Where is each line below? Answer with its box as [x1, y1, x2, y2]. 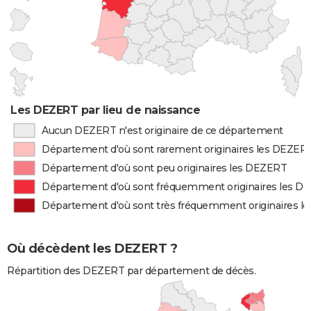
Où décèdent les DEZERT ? [7, 241, 177, 257]
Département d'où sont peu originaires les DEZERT [42, 162, 287, 174]
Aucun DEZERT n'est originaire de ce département [41, 124, 283, 137]
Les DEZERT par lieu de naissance [10, 103, 201, 117]
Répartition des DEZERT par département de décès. [7, 264, 255, 278]
